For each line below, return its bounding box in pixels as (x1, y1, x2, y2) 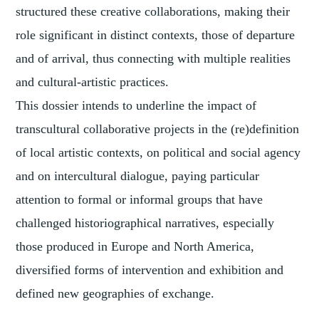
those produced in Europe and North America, (16, 239, 255, 253)
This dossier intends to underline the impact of (16, 98, 257, 113)
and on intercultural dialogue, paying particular (16, 168, 260, 183)
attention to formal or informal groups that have (16, 192, 263, 206)
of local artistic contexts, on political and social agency (16, 145, 301, 159)
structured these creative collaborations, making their (16, 4, 291, 19)
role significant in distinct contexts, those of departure (16, 27, 296, 42)
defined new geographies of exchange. (16, 286, 215, 300)
